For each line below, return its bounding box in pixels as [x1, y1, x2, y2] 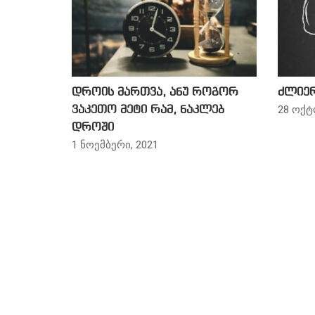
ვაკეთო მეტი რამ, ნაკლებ [72, 104, 224, 116]
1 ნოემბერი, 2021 [72, 139, 158, 151]
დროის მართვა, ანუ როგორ [72, 86, 238, 98]
